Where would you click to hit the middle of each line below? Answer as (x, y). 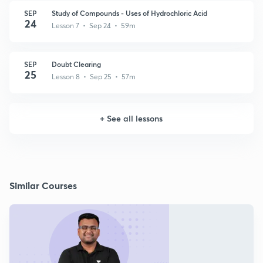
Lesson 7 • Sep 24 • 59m (94, 25)
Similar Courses (43, 185)
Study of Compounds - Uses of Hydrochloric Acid (129, 13)
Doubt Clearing (76, 64)
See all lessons (135, 118)
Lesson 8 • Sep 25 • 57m (94, 76)
